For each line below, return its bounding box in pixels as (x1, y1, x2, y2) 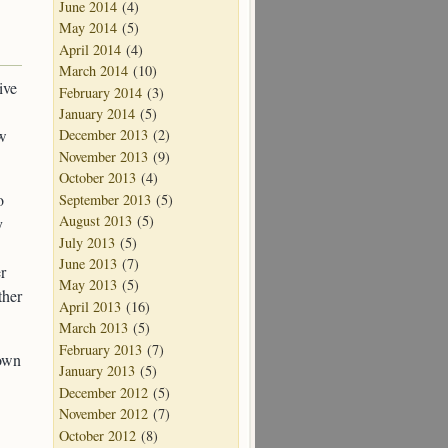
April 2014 (59, 39, 121, 59)
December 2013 (59, 125, 148, 145)
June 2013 (59, 254, 117, 274)
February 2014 (59, 82, 142, 102)
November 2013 (59, 146, 148, 166)
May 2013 (59, 275, 117, 295)
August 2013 (59, 211, 132, 231)
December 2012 (59, 382, 148, 402)
